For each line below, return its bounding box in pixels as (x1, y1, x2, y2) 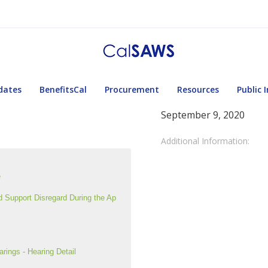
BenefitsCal (39, 84, 87, 95)
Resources (177, 84, 219, 95)
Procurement (105, 84, 159, 95)
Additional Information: (161, 135, 249, 147)
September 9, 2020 (161, 108, 245, 121)
